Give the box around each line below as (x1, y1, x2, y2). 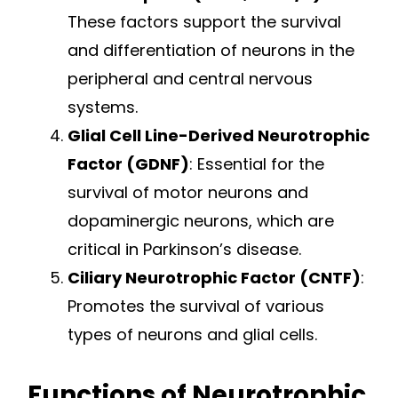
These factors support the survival (68, 11, 341, 34)
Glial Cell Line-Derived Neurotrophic (68, 124, 370, 147)
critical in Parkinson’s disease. (68, 238, 301, 261)
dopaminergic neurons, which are (68, 210, 334, 233)
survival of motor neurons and (68, 181, 308, 204)
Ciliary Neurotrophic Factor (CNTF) (68, 267, 361, 290)
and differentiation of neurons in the (68, 39, 354, 62)
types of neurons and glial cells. (68, 323, 317, 346)
